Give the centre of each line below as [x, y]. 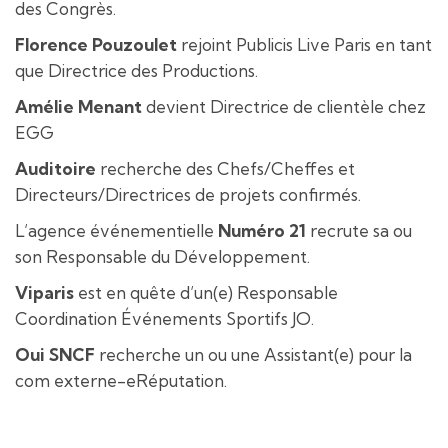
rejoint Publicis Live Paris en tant [304, 44]
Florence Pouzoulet [96, 44]
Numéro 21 [262, 230]
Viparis [46, 292]
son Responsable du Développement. [162, 256]
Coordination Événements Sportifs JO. [164, 318]
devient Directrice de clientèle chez [284, 106]
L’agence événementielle [116, 230]
